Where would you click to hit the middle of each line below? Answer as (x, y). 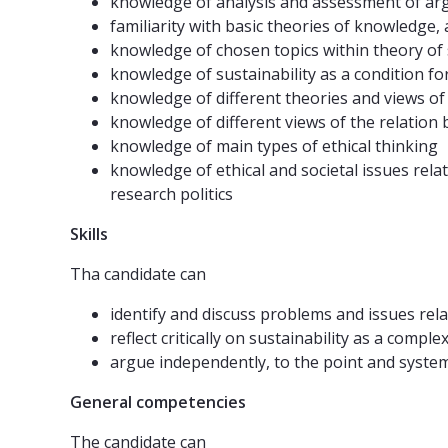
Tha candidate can (138, 274)
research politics (171, 194)
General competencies (158, 402)
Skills (89, 234)
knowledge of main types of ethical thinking (274, 146)
